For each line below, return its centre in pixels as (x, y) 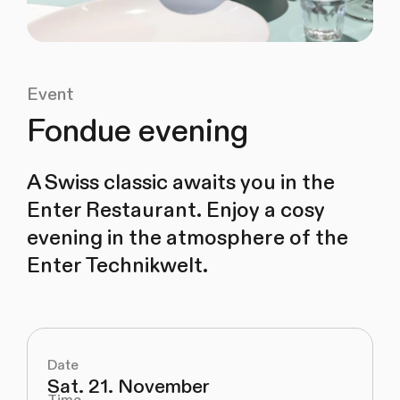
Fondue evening (137, 131)
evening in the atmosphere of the (187, 237)
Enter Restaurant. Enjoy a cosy (175, 210)
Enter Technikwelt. (117, 265)
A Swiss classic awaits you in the (180, 182)
